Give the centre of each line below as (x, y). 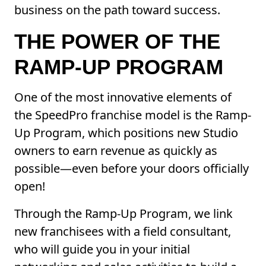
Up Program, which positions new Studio (126, 133)
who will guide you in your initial (102, 249)
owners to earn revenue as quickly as (116, 151)
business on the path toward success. (117, 10)
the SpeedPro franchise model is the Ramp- (133, 115)
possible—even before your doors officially (132, 169)
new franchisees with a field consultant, (123, 232)
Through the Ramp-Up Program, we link (123, 214)
